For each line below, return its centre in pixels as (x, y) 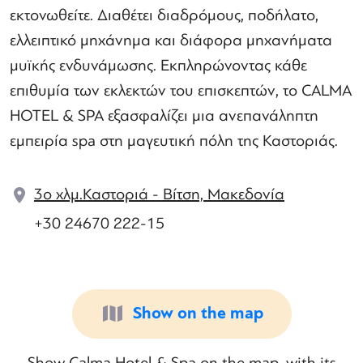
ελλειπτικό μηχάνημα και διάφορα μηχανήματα (171, 40)
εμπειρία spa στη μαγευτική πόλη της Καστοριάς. (174, 141)
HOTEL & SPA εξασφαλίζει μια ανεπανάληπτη (164, 115)
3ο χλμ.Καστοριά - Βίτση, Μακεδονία (159, 194)
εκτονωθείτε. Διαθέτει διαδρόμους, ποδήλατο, (164, 15)
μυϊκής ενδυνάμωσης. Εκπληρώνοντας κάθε (158, 65)
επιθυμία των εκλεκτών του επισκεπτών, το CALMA (181, 90)
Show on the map (198, 313)
